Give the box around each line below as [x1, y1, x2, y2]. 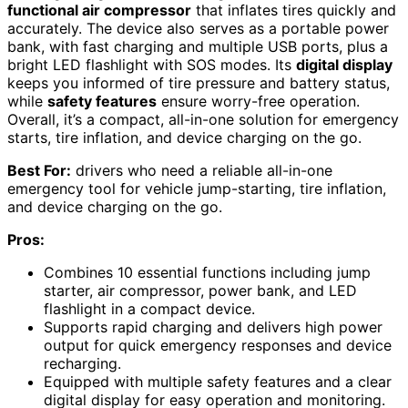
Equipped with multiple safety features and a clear [44, 372, 392, 392]
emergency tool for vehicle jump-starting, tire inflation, [7, 179, 386, 199]
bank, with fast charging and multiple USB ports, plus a [7, 37, 388, 56]
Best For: [7, 161, 71, 180]
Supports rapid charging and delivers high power [44, 318, 382, 337]
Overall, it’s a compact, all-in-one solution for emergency [7, 110, 399, 129]
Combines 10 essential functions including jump [44, 263, 371, 282]
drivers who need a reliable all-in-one [71, 161, 332, 180]
